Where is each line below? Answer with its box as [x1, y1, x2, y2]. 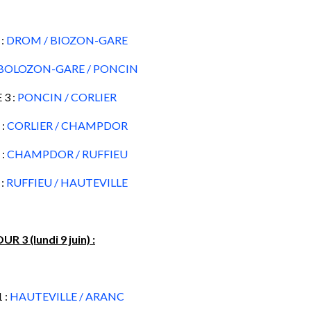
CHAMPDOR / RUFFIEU [6, 147, 128, 160]
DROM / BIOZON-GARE [6, 33, 128, 47]
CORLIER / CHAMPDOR [6, 119, 128, 132]
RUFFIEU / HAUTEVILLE [6, 176, 128, 189]
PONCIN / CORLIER [17, 90, 117, 103]
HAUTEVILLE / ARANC [10, 289, 124, 303]
